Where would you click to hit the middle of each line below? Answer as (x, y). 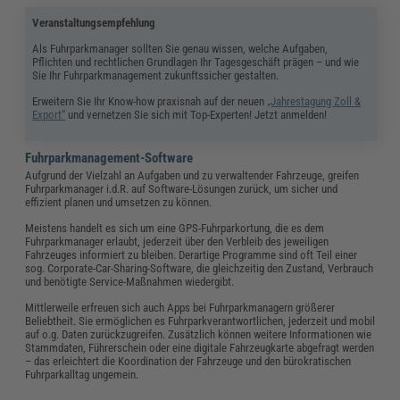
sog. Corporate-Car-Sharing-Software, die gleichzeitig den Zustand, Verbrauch (200, 268)
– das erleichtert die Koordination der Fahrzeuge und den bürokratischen (188, 361)
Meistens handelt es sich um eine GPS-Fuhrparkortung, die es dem (175, 228)
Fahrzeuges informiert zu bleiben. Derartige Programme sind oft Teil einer (192, 254)
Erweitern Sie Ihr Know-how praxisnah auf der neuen (150, 101)
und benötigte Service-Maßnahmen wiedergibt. (130, 281)
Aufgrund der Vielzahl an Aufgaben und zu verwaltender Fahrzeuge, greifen (192, 175)
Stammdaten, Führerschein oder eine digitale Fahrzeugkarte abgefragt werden (200, 347)
